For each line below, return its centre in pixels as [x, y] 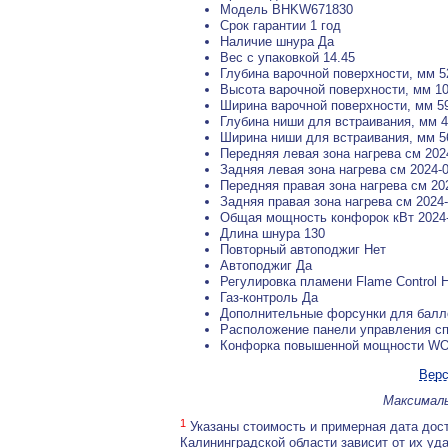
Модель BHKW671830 [286, 9]
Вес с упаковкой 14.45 [287, 57]
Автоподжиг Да [266, 265]
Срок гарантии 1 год [280, 25]
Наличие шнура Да [277, 41]
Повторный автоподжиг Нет [303, 249]
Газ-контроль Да [269, 297]
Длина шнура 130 [272, 233]
